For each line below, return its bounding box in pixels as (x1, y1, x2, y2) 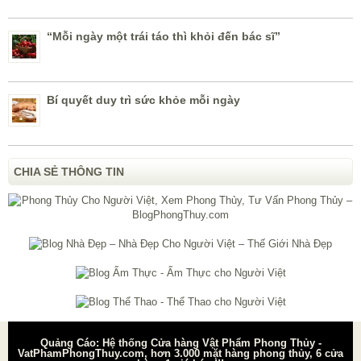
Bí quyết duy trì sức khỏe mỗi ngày (47, 93, 240, 107)
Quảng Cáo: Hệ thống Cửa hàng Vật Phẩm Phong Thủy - (39, 337, 322, 350)
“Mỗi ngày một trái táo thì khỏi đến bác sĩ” (47, 30, 280, 44)
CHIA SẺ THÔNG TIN (14, 165, 124, 179)
